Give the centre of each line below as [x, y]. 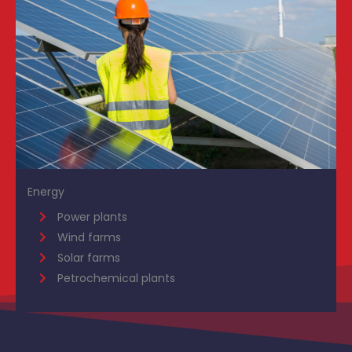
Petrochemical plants [116, 279]
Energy [46, 192]
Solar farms [88, 258]
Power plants [92, 217]
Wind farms [89, 238]
